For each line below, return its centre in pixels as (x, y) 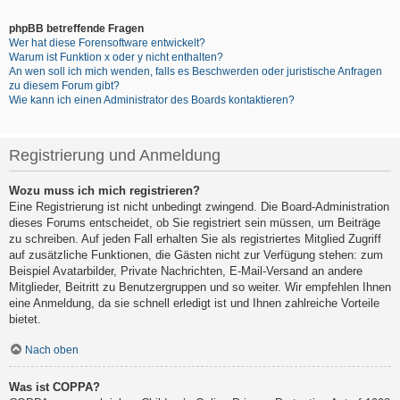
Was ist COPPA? (54, 387)
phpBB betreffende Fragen (76, 29)
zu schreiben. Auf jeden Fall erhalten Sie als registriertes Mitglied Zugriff (195, 239)
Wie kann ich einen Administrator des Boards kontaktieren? (152, 100)
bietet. (25, 320)
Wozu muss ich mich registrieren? (104, 191)
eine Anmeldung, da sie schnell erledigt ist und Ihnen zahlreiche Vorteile (194, 304)
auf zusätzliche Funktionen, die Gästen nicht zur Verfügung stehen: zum (196, 255)
